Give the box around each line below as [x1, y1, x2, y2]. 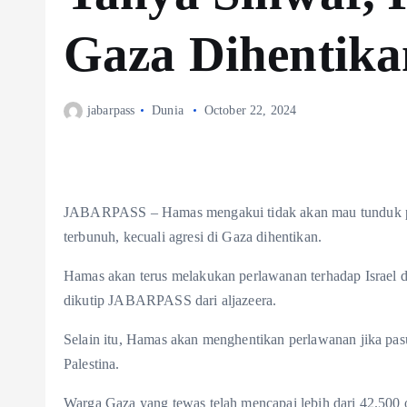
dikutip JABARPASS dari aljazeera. [64, 293, 277, 309]
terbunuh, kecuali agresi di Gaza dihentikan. [64, 229, 323, 245]
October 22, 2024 [203, 103, 297, 117]
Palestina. [64, 356, 120, 372]
